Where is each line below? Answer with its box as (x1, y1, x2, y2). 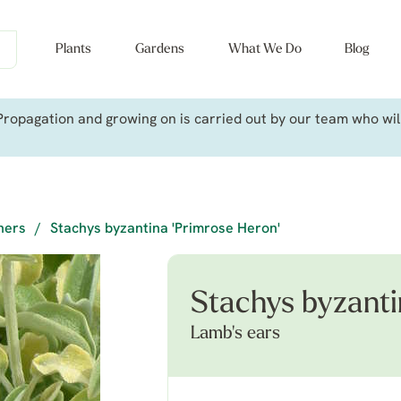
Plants (55, 43, 91, 56)
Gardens (134, 43, 184, 56)
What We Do (227, 43, 302, 56)
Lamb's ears (191, 325, 280, 343)
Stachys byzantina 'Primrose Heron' (50, 222, 280, 236)
